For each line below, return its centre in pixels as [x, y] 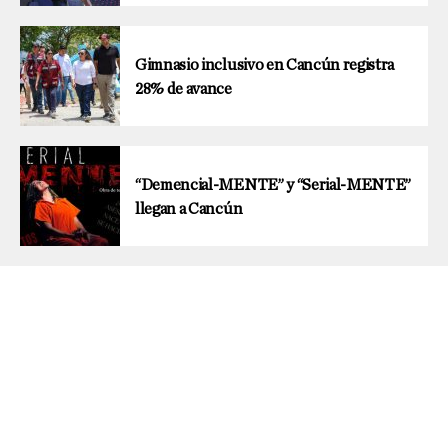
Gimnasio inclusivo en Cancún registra [265, 64]
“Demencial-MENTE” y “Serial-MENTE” [273, 184]
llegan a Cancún [189, 208]
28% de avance [183, 88]
